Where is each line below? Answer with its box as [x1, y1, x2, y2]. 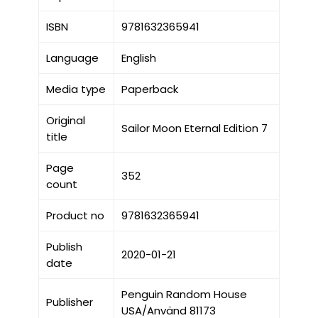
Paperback [121, 82, 178, 97]
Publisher [45, 295, 93, 310]
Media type [45, 82, 106, 97]
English [121, 50, 156, 66]
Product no [45, 208, 104, 224]
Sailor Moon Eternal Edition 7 [121, 121, 268, 136]
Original [45, 113, 85, 128]
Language [45, 50, 99, 66]
